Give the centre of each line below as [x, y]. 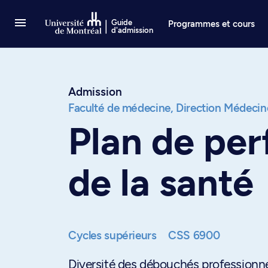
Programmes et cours [212, 24]
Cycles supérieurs [114, 235]
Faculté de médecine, [121, 108]
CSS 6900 [194, 235]
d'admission [133, 30]
